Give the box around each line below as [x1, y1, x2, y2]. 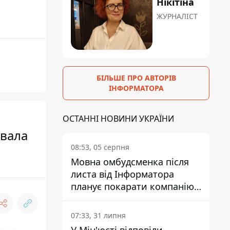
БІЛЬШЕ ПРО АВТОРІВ [96, 73, 176, 83]
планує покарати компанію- [71, 180, 197, 193]
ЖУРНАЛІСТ [157, 11, 198, 22]
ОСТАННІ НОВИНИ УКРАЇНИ [63, 113, 174, 125]
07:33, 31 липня [71, 210, 126, 221]
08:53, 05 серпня [71, 142, 129, 152]
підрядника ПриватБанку [71, 193, 184, 205]
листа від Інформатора [71, 168, 174, 181]
